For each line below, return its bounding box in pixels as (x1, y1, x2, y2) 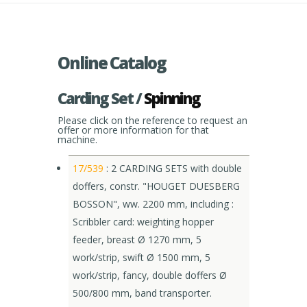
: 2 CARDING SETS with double (103, 162, 242, 175)
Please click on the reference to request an (58, 114, 247, 127)
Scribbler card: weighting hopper (73, 215, 214, 228)
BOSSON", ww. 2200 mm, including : (73, 197, 234, 210)
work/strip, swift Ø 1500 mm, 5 (73, 251, 210, 264)
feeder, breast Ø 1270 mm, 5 (73, 233, 201, 246)
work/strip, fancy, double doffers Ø (73, 269, 227, 282)
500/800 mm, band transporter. (73, 286, 212, 299)
